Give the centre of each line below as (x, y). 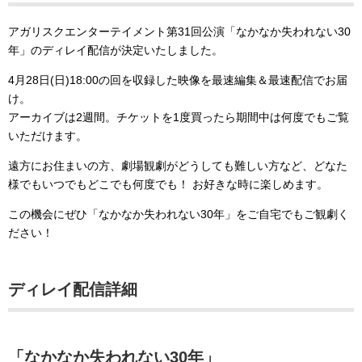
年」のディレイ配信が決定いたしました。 (116, 50)
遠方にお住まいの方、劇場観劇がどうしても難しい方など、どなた (178, 165)
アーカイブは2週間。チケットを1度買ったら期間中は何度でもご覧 (179, 117)
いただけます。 (48, 135)
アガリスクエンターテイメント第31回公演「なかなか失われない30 (179, 31)
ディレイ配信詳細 (73, 289)
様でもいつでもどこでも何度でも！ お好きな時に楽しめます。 (168, 184)
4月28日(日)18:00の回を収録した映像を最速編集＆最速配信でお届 (178, 80)
